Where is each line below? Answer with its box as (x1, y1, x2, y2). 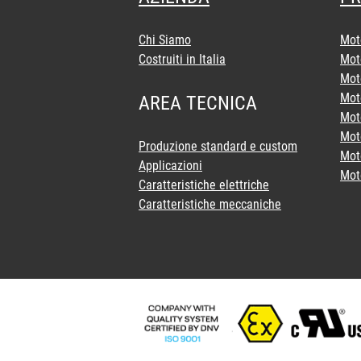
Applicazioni (139, 158, 202, 173)
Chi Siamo (139, 32, 191, 48)
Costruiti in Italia (139, 52, 226, 67)
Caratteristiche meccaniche (139, 197, 281, 212)
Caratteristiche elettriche (139, 177, 269, 193)
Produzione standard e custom (139, 139, 297, 154)
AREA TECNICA (139, 92, 257, 114)
